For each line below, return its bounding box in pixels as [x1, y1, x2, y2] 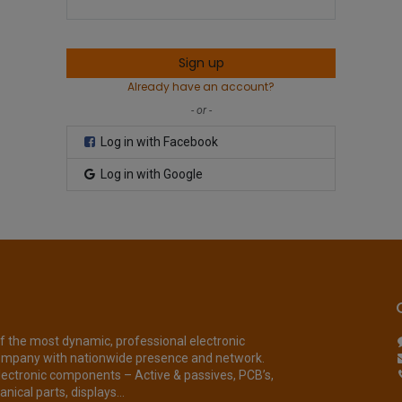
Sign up [178, 54, 224, 73]
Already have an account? [127, 79, 275, 95]
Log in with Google [98, 167, 203, 182]
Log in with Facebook [98, 135, 218, 150]
